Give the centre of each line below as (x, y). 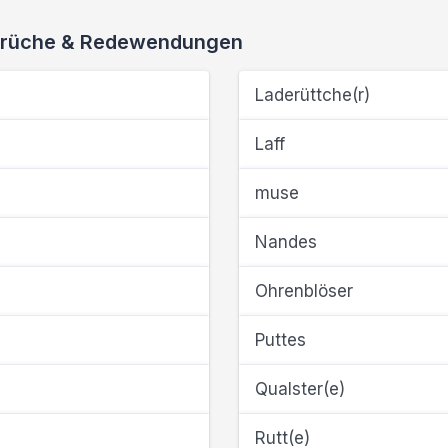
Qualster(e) (300, 389)
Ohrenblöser (304, 291)
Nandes (286, 242)
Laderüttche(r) (312, 95)
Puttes (280, 340)
